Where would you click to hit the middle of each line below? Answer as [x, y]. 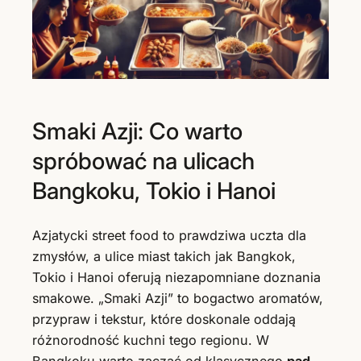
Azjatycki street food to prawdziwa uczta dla [169, 236]
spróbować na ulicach [143, 161]
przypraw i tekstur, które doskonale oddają [164, 320]
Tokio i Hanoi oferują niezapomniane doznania [176, 278]
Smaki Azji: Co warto [137, 131]
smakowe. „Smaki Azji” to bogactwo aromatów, [178, 299]
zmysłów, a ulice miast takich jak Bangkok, [164, 257]
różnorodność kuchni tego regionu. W [151, 340]
